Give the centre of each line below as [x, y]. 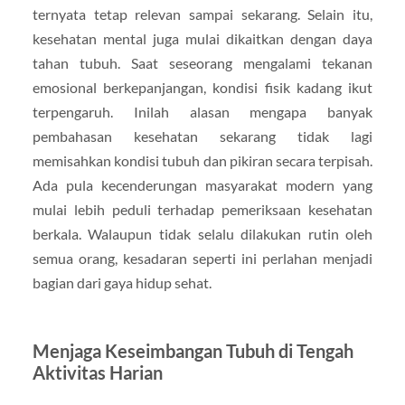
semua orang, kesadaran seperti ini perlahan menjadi [202, 259]
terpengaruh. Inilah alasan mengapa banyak [202, 112]
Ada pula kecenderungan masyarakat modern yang [202, 185]
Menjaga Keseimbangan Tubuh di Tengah [193, 351]
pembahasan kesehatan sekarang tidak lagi [202, 137]
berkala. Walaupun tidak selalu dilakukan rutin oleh [202, 234]
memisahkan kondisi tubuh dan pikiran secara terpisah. [202, 161]
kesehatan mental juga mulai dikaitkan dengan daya [202, 39]
